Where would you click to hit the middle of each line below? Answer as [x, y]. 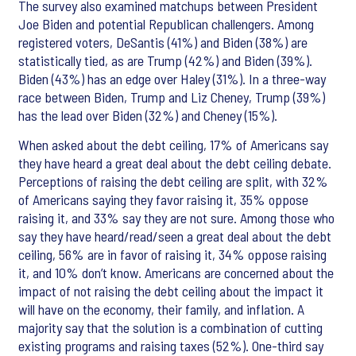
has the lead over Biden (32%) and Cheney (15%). [148, 116]
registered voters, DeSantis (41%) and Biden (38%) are [163, 43]
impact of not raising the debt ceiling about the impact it [171, 291]
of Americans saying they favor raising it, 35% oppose [163, 200]
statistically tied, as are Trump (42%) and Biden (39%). [165, 61]
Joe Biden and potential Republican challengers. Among [166, 24]
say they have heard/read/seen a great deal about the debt [175, 236]
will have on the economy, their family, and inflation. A [161, 310]
